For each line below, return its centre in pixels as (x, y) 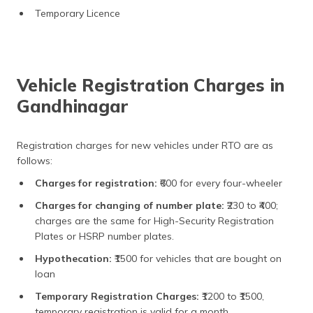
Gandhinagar (73, 106)
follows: (35, 161)
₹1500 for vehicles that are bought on (198, 259)
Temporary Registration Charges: (118, 296)
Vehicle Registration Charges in (151, 85)
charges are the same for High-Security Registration (154, 221)
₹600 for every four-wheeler (220, 183)
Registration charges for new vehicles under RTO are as (145, 145)
